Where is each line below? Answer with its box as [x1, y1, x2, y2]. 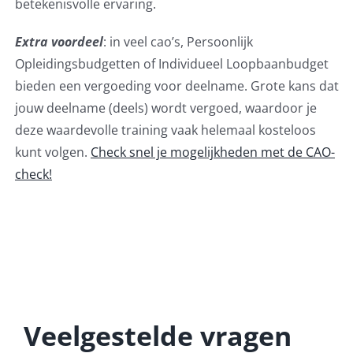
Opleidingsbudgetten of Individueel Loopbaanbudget [14, 55, 329, 73]
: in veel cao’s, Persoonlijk [102, 33, 253, 51]
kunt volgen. [14, 143, 91, 162]
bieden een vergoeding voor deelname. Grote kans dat [14, 77, 339, 95]
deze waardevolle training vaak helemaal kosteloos [14, 121, 316, 139]
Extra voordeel [14, 33, 103, 51]
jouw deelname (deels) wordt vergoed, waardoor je [14, 99, 317, 117]
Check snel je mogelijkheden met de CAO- [90, 143, 335, 162]
